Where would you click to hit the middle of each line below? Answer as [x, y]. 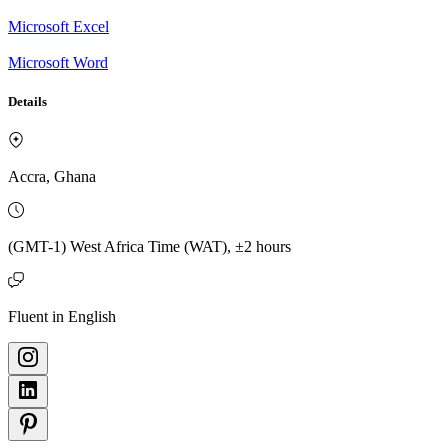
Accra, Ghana [52, 177]
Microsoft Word [58, 62]
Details [27, 102]
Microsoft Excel [58, 26]
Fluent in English [62, 317]
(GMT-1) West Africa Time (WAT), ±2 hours [149, 247]
